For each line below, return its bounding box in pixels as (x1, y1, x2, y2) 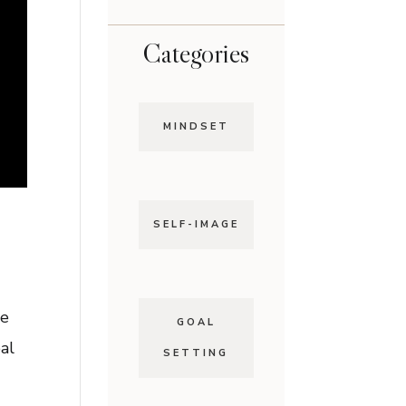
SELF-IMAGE (152, 217, 239, 231)
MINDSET (162, 119, 229, 133)
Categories (142, 36, 250, 71)
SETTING (163, 345, 229, 360)
